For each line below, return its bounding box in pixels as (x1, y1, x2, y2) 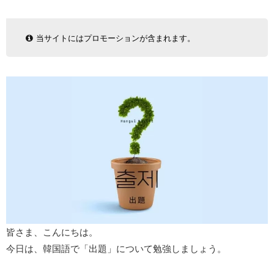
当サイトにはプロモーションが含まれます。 (35, 34, 195, 42)
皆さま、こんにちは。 (6, 227, 98, 237)
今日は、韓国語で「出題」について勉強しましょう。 (6, 243, 226, 253)
